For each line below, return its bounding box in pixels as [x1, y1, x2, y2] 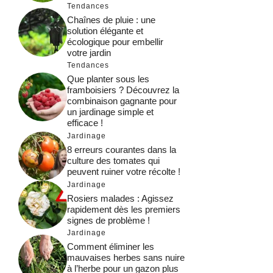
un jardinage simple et [67, 107, 154, 117]
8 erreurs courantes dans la [67, 144, 176, 155]
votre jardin [67, 48, 111, 58]
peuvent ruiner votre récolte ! [67, 166, 180, 177]
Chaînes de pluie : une [67, 15, 155, 25]
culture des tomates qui [67, 155, 160, 166]
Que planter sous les [67, 74, 149, 84]
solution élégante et [67, 26, 143, 36]
